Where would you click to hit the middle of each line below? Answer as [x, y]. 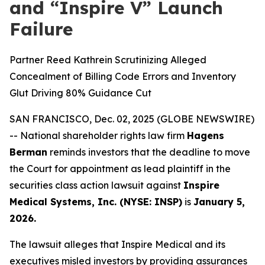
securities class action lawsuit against [96, 185]
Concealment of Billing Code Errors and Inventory [123, 76]
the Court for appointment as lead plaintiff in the [120, 169]
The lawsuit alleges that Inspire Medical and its [117, 244]
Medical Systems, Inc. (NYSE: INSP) [96, 202]
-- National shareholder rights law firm [98, 135]
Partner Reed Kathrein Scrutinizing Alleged [108, 60]
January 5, [219, 202]
